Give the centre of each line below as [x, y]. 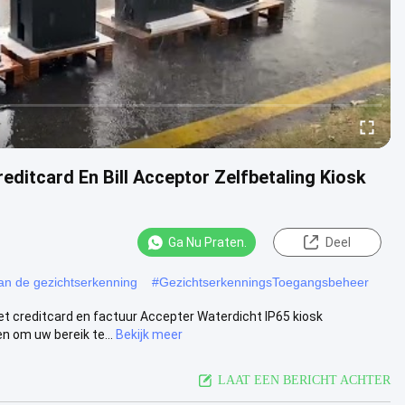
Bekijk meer [149, 334]
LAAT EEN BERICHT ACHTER [304, 380]
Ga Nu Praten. [207, 242]
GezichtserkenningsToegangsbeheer [264, 282]
